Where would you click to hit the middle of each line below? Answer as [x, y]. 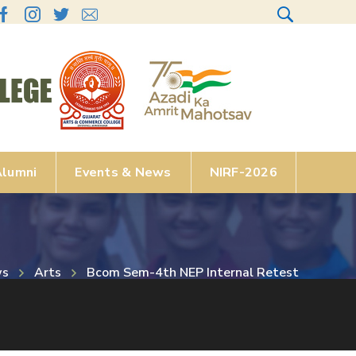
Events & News [123, 172]
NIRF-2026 [243, 172]
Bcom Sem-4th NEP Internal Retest [193, 272]
